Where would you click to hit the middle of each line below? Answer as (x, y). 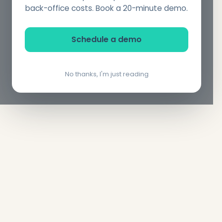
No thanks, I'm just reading (107, 74)
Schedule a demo (107, 40)
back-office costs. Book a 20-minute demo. (107, 8)
